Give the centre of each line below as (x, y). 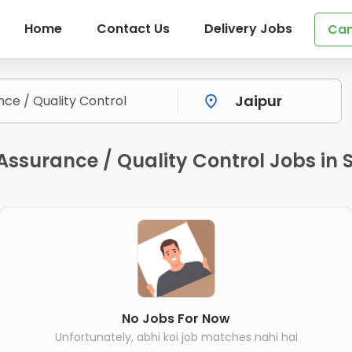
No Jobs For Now (176, 318)
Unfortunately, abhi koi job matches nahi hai (176, 337)
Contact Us (133, 29)
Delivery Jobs (248, 29)
